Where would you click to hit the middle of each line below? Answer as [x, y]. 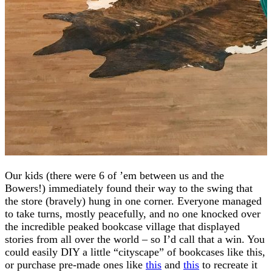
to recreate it [228, 264]
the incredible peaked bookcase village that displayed [122, 226]
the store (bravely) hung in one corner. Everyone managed [133, 201]
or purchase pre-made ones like [75, 264]
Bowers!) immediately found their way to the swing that [129, 188]
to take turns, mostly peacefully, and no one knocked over [133, 213]
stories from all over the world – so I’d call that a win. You [135, 239]
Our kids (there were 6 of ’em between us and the [114, 175]
